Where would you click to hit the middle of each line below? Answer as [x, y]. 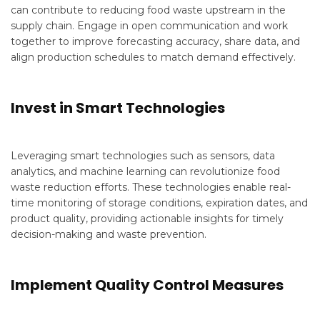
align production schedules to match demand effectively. [153, 57]
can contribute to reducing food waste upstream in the [148, 10]
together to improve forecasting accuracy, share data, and [155, 41]
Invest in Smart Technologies [118, 108]
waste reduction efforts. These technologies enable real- [151, 187]
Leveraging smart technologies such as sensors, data [143, 156]
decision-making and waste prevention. [109, 234]
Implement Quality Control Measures [147, 285]
